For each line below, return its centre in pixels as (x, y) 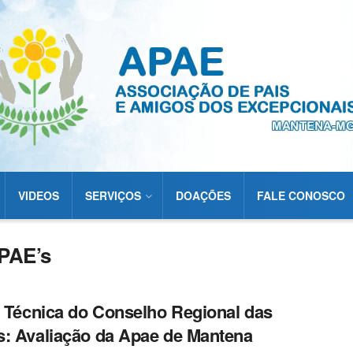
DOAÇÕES (203, 195)
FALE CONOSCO (301, 195)
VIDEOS (39, 195)
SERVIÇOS (113, 195)
